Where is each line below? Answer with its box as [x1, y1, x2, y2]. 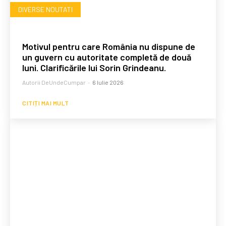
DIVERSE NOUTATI [18, 5, 73, 14]
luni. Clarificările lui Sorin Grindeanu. [22, 62, 166, 74]
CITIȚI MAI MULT [22, 99, 69, 107]
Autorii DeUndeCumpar [22, 79, 86, 86]
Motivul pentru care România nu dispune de [22, 41, 195, 52]
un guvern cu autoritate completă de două [22, 51, 191, 63]
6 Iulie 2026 [92, 79, 124, 86]
